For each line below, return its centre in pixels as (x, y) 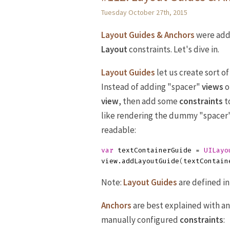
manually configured (140, 219)
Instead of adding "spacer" (151, 87)
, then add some (149, 101)
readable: (119, 130)
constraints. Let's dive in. (173, 49)
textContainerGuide (155, 150)
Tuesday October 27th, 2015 (144, 12)
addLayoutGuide (150, 161)
